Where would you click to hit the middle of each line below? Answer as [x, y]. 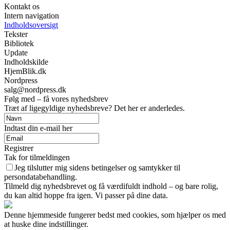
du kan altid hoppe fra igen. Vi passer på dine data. [86, 196]
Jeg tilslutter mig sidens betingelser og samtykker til [97, 168]
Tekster [16, 34]
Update [16, 53]
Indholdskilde [26, 62]
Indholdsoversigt [31, 25]
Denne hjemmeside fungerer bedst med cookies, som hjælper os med [115, 215]
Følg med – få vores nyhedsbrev [56, 99]
